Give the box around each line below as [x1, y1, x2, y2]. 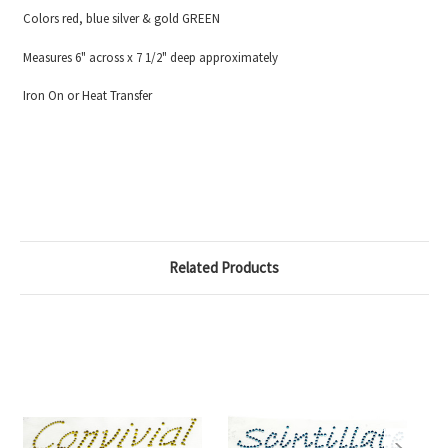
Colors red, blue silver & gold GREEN [19, 10, 220, 28]
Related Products [169, 257, 279, 277]
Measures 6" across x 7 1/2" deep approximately [19, 48, 278, 66]
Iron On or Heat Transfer [19, 87, 152, 105]
